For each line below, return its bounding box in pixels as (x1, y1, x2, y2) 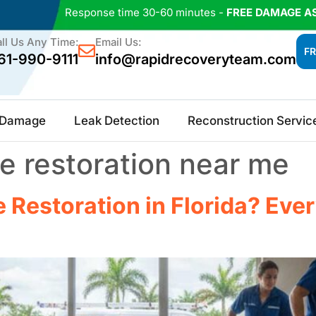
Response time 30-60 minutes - (65, 6, 226, 19)
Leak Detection (74, 114, 159, 128)
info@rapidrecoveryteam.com (95, 51, 296, 68)
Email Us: (95, 35, 141, 49)
